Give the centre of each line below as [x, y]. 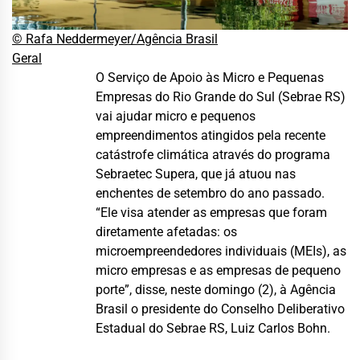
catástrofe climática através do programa [213, 154]
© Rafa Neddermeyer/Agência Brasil [115, 39]
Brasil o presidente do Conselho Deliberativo [220, 309]
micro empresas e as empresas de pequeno [218, 270]
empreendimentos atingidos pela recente [211, 135]
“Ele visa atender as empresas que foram [211, 212]
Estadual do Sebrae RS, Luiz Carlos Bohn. [213, 328]
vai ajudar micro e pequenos [176, 116]
